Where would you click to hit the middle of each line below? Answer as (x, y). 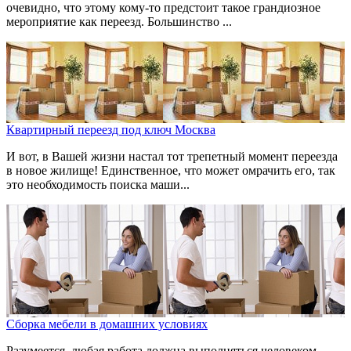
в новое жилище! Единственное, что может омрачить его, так (171, 171)
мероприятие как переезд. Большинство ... (119, 22)
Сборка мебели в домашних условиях (107, 324)
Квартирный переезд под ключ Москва (111, 130)
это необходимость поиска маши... (98, 185)
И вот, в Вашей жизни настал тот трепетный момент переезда (172, 157)
